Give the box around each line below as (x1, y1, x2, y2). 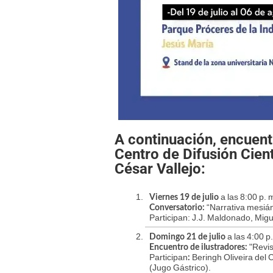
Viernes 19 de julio (149, 193, 219, 202)
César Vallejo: (115, 160, 205, 177)
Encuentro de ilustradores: (149, 243, 247, 252)
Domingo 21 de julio (149, 233, 225, 242)
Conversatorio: (149, 204, 205, 213)
